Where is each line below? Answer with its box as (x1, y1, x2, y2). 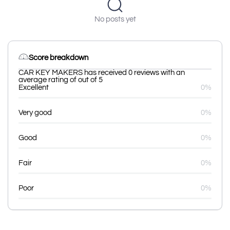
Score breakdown (29, 53, 88, 62)
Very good (18, 109, 52, 117)
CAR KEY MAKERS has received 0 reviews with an (18, 69, 185, 77)
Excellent (18, 84, 49, 92)
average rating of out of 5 (18, 76, 103, 84)
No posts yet (94, 15, 136, 24)
